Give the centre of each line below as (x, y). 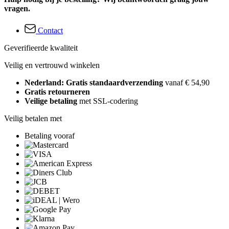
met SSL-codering (108, 101)
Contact (50, 30)
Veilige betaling (51, 101)
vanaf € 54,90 (187, 82)
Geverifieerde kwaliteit (41, 48)
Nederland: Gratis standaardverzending (95, 82)
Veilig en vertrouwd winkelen (52, 65)
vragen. (17, 8)
